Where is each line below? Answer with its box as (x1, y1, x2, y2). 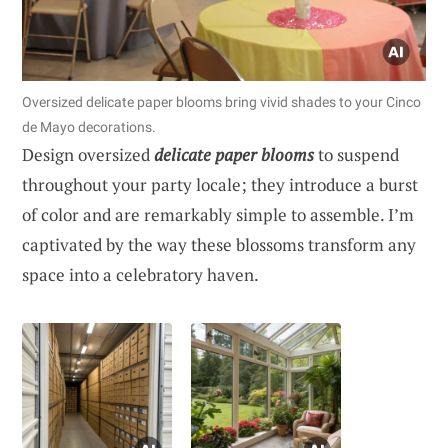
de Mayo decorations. (22, 118, 156, 135)
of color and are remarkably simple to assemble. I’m (22, 202, 414, 226)
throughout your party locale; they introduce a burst (22, 172, 418, 196)
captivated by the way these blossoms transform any (22, 232, 416, 256)
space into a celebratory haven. (22, 262, 259, 286)
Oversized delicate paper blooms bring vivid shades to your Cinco (22, 93, 421, 110)
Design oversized (22, 142, 154, 166)
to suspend (314, 142, 399, 166)
